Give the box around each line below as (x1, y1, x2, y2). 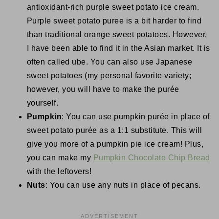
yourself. (26, 99, 59, 107)
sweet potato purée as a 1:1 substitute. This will (26, 126, 202, 134)
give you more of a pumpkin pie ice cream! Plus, (26, 140, 204, 148)
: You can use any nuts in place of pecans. (45, 181, 201, 189)
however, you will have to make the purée (26, 85, 179, 93)
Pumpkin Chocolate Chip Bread (93, 153, 210, 162)
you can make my (26, 153, 93, 162)
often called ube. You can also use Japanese (26, 58, 193, 66)
